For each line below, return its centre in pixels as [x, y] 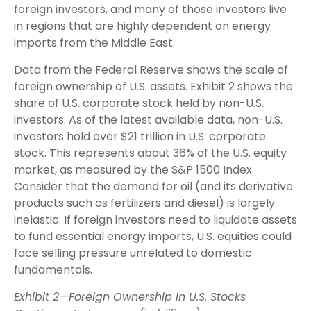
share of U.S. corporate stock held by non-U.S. [139, 103]
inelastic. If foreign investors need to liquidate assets [155, 219]
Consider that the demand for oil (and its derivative [153, 186]
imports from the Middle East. [94, 42]
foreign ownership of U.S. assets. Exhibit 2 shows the [153, 86]
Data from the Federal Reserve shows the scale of [151, 69]
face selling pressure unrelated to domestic [133, 253]
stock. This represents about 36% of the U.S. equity [150, 153]
